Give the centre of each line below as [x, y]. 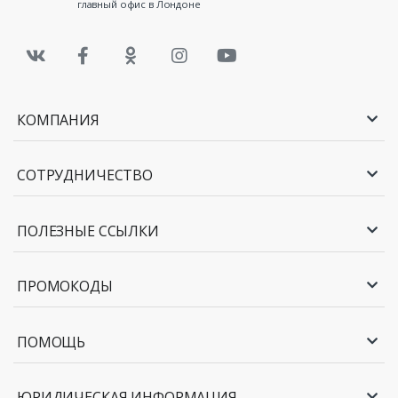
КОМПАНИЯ [58, 120]
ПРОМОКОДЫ [65, 287]
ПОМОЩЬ [52, 342]
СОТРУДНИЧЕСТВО [85, 175]
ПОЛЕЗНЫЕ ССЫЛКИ [88, 231]
